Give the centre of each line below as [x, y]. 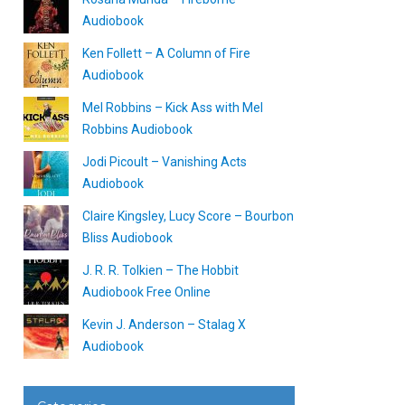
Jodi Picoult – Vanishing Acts [165, 162]
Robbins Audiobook [137, 129]
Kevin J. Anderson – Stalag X [164, 325]
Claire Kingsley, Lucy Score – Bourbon [188, 216]
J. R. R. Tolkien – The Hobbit [160, 270]
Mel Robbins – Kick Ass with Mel [173, 108]
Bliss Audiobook [127, 238]
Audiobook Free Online [146, 292]
